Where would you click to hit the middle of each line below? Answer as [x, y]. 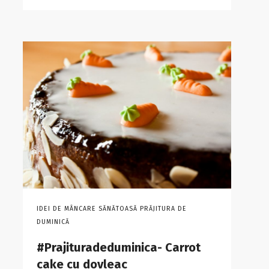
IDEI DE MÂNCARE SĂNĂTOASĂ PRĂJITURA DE [111, 209]
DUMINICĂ [53, 222]
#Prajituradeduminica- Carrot [118, 248]
